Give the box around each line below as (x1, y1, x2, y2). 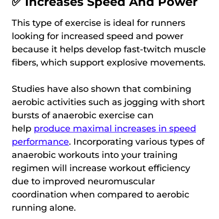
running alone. (12, 202, 76, 213)
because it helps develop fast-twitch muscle (12, 44, 206, 55)
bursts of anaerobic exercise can (12, 109, 153, 121)
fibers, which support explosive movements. (12, 57, 205, 68)
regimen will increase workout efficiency (12, 162, 190, 174)
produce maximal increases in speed (34, 123, 196, 134)
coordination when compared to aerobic (12, 189, 189, 200)
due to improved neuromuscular (12, 175, 155, 187)
